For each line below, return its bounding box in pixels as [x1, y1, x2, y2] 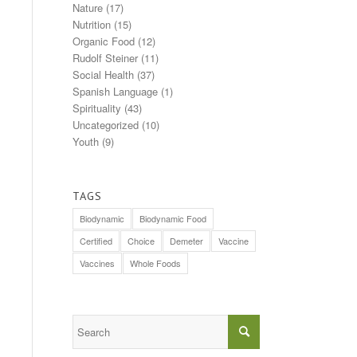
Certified [80, 234, 112, 248]
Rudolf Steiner [73, 50, 138, 66]
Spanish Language [73, 84, 158, 100]
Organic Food [73, 33, 135, 49]
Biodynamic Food [139, 212, 206, 226]
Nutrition [73, 17, 111, 33]
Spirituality [73, 100, 121, 116]
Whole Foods [130, 257, 181, 270]
